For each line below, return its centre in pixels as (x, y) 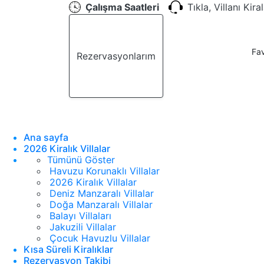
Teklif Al (193, 56)
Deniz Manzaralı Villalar (102, 193)
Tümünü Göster (81, 160)
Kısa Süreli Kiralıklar (68, 249)
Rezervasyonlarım (116, 56)
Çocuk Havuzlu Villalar (100, 238)
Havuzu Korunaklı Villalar (105, 171)
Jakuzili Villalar (83, 227)
